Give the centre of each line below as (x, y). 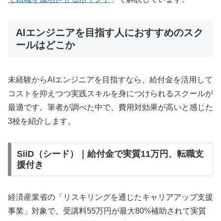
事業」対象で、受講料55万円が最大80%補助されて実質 (107, 211)
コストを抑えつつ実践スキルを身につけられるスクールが (110, 94)
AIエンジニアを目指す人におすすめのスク (110, 32)
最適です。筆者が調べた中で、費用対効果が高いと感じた (110, 108)
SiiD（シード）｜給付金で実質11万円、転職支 (110, 154)
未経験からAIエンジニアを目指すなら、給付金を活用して (110, 80)
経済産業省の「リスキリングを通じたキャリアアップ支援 (110, 197)
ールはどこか (45, 45)
